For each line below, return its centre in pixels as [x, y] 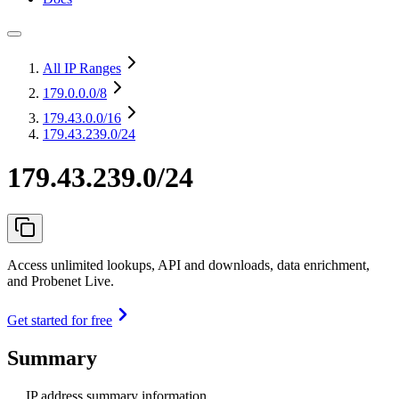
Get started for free [60, 320]
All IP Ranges [82, 68]
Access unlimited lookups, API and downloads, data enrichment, [188, 265]
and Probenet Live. [61, 281]
